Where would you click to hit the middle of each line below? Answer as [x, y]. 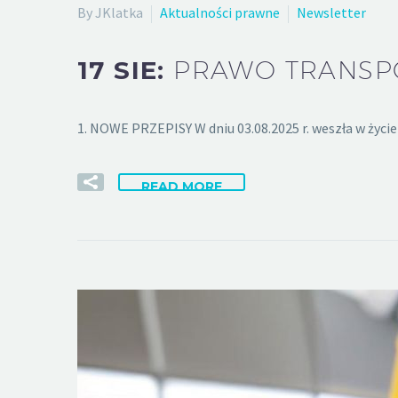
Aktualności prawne [220, 12]
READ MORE [182, 186]
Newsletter [331, 12]
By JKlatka [110, 12]
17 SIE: [126, 71]
